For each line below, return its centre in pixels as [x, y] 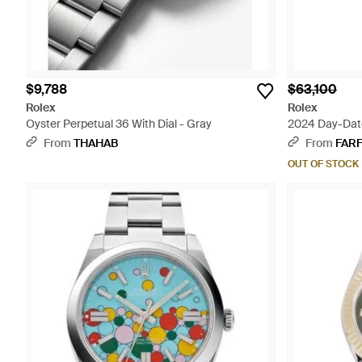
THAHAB [96, 143]
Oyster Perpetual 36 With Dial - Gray [119, 124]
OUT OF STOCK [323, 164]
